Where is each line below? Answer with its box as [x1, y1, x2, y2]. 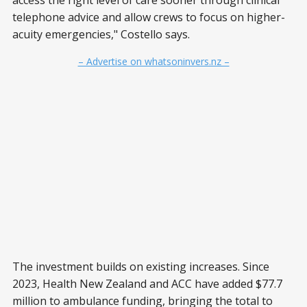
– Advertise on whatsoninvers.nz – [77, 55, 230, 68]
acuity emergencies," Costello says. [12, 27, 190, 42]
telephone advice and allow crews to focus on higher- [12, 10, 285, 25]
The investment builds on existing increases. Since [12, 259, 269, 274]
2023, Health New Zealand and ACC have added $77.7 [12, 276, 282, 291]
